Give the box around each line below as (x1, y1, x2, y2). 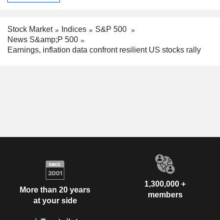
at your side (33, 196, 77, 205)
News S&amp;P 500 (7, 35, 78, 44)
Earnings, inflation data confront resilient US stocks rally (7, 45, 201, 54)
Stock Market (7, 25, 53, 34)
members (147, 190, 183, 199)
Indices (61, 25, 86, 34)
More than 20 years (20, 186, 90, 194)
